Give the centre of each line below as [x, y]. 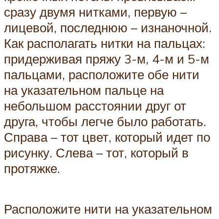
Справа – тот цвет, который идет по [107, 137]
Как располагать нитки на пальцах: [105, 43]
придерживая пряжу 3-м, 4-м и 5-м [107, 58]
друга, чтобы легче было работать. [105, 121]
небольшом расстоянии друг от [95, 105]
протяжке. [32, 168]
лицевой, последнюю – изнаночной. [108, 27]
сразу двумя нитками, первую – [95, 11]
